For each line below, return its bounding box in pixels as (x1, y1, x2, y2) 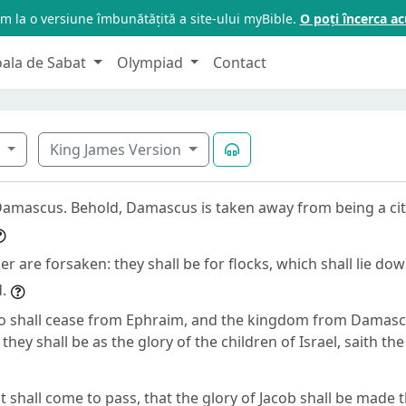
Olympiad (116, 52, 187, 72)
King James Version (50, 139, 186, 159)
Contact (213, 52, 267, 72)
